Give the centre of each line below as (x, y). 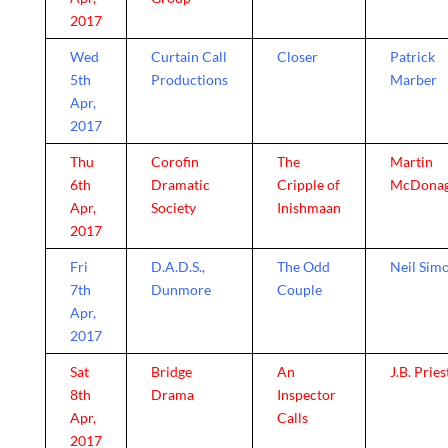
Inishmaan (308, 207)
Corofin (174, 161)
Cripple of (308, 184)
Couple (299, 289)
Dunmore (180, 289)
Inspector (306, 394)
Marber (413, 79)
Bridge (171, 371)
